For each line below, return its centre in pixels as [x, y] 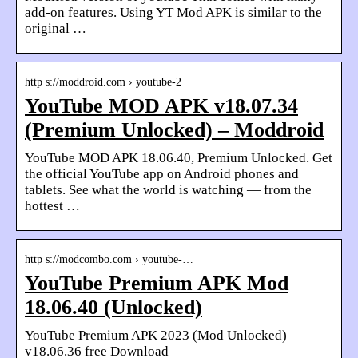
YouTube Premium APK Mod [157, 284]
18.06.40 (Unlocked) [113, 308]
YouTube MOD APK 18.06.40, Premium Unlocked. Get [179, 158]
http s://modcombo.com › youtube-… [109, 260]
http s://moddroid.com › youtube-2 [103, 82]
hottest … [52, 206]
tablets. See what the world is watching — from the [168, 190]
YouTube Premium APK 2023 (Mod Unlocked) [156, 336]
